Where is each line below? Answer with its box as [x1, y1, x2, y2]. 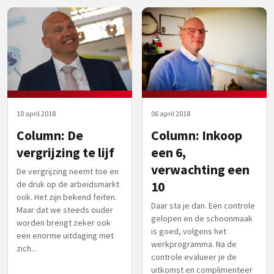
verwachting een [151, 161, 250, 178]
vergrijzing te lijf [17, 144, 114, 161]
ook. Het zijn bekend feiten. [17, 191, 117, 202]
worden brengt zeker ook [17, 217, 111, 228]
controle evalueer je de [151, 251, 237, 262]
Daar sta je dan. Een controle [151, 199, 255, 211]
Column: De [17, 127, 83, 144]
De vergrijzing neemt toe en [17, 165, 119, 177]
